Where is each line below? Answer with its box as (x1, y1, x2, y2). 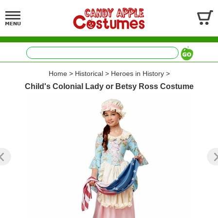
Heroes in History (110, 70, 164, 77)
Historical (74, 70, 103, 77)
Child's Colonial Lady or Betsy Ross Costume (24, 82, 194, 91)
